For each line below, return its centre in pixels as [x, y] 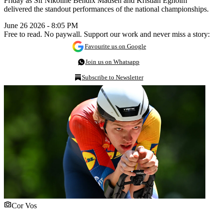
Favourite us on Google [115, 46]
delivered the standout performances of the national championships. [106, 9]
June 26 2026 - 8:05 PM [41, 25]
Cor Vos [24, 205]
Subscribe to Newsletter [112, 77]
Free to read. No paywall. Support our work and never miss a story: [107, 34]
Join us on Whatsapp [112, 62]
